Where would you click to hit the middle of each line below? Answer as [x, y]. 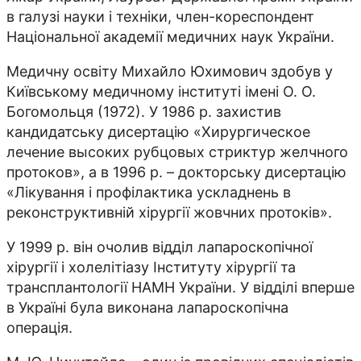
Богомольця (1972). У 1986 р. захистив [144, 111]
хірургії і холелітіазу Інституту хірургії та [151, 267]
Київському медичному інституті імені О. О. [161, 91]
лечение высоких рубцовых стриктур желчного [177, 151]
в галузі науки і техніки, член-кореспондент [160, 16]
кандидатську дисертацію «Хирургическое [158, 131]
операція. [39, 327]
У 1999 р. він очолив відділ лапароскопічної [160, 247]
